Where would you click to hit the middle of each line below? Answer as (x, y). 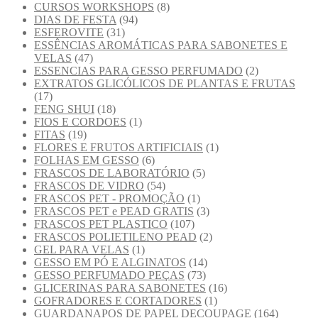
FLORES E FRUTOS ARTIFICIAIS (119, 147)
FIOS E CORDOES (80, 121)
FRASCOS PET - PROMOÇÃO (109, 198)
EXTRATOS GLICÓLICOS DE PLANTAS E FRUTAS (165, 83)
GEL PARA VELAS (82, 249)
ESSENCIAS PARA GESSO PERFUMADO (138, 70)
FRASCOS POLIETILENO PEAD (115, 236)
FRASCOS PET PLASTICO (101, 224)
